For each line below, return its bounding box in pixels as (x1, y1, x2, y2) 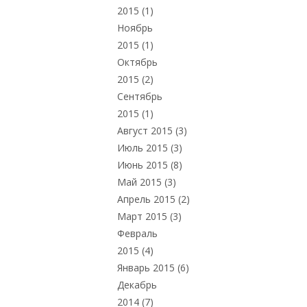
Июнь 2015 (117, 158, 168, 172)
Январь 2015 (117, 261, 175, 275)
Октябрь (117, 56, 158, 69)
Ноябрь (117, 21, 153, 35)
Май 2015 (117, 175, 162, 189)
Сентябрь (117, 90, 162, 103)
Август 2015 (117, 124, 173, 138)
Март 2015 (117, 210, 167, 223)
